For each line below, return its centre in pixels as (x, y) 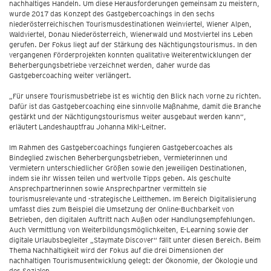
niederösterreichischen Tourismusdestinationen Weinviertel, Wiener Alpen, (130, 24)
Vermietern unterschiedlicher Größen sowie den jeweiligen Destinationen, (128, 168)
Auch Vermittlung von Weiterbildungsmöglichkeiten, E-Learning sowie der (129, 230)
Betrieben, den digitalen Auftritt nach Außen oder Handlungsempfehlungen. (132, 219)
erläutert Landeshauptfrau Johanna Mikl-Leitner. (88, 127)
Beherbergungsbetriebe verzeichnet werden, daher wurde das (110, 65)
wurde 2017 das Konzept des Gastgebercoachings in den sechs (112, 14)
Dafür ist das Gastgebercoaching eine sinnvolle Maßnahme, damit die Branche (135, 106)
